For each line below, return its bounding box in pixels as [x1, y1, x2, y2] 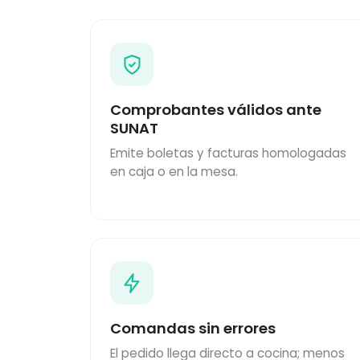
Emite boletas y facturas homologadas [110, 145, 346, 162]
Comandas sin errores [110, 318, 276, 339]
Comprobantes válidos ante [110, 100, 321, 121]
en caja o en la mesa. [110, 163, 238, 181]
